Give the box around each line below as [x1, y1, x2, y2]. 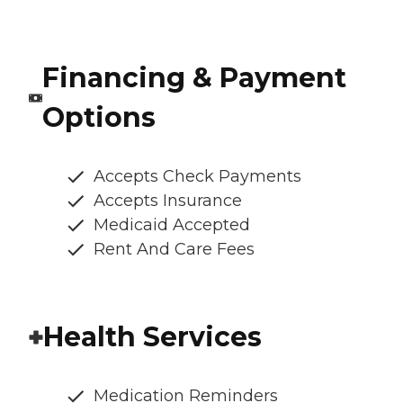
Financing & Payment [41, 61, 346, 95]
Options [41, 101, 156, 135]
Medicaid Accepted [94, 215, 250, 236]
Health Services [43, 320, 262, 354]
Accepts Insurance [94, 191, 242, 211]
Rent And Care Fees [94, 239, 255, 260]
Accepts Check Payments [94, 166, 301, 187]
